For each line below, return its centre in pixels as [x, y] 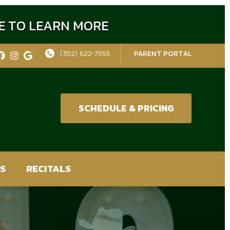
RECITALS [48, 168]
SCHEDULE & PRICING [126, 108]
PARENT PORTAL [163, 53]
